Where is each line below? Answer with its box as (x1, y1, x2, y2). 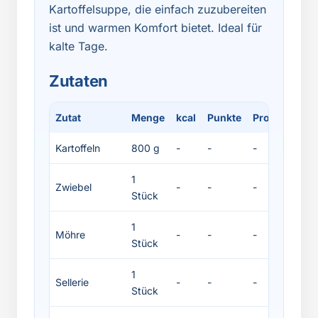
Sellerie (55, 276, 89, 288)
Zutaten (49, 72, 108, 90)
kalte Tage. (49, 39, 108, 53)
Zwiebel (55, 181, 92, 193)
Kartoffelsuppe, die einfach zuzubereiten (49, 2, 266, 16)
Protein (253, 111, 288, 124)
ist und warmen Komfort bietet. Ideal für (49, 21, 262, 35)
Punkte (207, 111, 241, 124)
